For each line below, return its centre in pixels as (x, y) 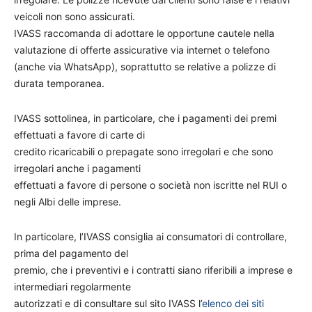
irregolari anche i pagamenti (77, 168)
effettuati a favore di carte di (79, 135)
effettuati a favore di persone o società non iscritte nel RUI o (150, 185)
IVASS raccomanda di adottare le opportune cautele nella (144, 33)
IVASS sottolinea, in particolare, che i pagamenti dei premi (145, 118)
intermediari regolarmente (72, 287)
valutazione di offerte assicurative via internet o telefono (142, 50)
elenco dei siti (233, 303)
